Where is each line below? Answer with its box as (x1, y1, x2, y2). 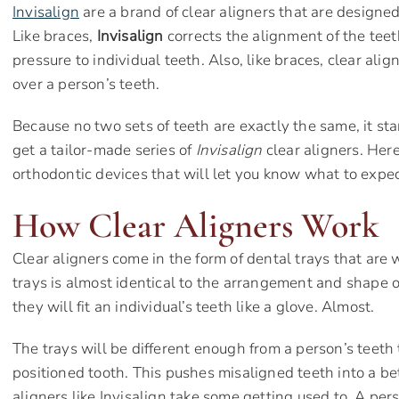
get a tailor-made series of (12, 140, 196, 161)
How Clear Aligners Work (12, 204, 379, 248)
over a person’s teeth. (12, 74, 160, 95)
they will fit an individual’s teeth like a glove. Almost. (12, 297, 375, 318)
